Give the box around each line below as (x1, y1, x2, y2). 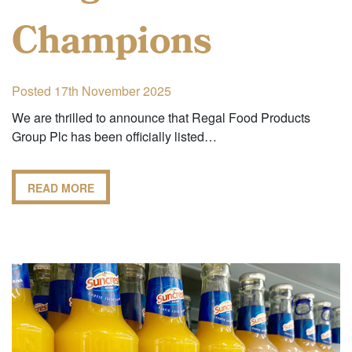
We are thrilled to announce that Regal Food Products (12, 108, 310, 126)
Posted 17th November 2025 (12, 81, 171, 100)
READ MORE (27, 179, 94, 196)
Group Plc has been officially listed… (12, 126, 217, 145)
